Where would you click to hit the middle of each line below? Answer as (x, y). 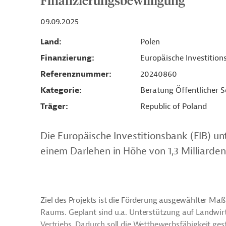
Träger (53, 106)
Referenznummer (75, 74)
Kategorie (60, 90)
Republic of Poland (173, 106)
